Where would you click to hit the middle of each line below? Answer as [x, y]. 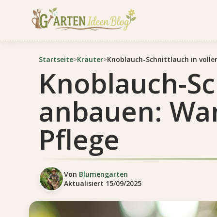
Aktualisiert [85, 183]
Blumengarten [103, 174]
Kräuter [90, 59]
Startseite [56, 59]
